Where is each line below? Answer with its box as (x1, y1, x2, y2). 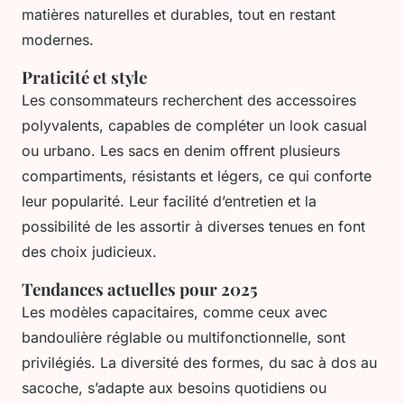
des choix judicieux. (22, 243, 157, 262)
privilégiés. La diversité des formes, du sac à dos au (22, 353, 377, 372)
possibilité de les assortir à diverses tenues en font (22, 217, 365, 236)
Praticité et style (22, 66, 147, 89)
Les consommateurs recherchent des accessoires (22, 91, 356, 110)
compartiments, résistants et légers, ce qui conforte (22, 167, 372, 186)
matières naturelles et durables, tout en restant (22, 5, 335, 24)
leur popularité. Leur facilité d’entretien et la (22, 192, 317, 211)
